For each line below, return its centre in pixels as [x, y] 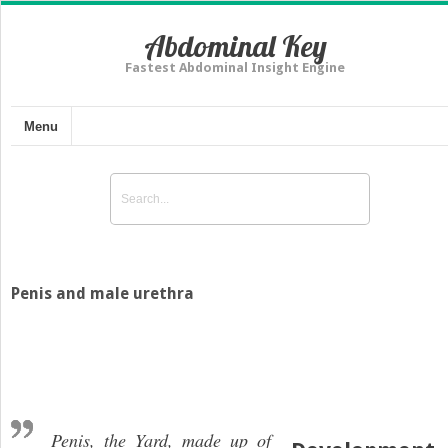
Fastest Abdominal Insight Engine [235, 67]
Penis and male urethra [102, 293]
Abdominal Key [235, 46]
